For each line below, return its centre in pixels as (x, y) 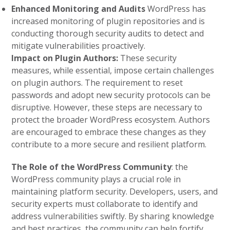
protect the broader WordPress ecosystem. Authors (111, 120)
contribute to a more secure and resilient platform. (109, 144)
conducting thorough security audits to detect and (108, 33)
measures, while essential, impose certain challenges (113, 70)
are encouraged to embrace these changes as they (109, 132)
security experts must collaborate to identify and (105, 204)
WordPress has (176, 9)
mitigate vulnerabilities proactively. (79, 46)
